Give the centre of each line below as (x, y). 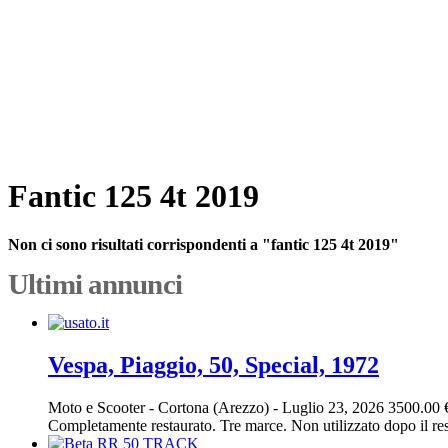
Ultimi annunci (95, 283)
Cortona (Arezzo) (215, 407)
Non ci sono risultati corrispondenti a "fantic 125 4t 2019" (203, 244)
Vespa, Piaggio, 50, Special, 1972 (213, 364)
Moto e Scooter (96, 407)
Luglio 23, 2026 (333, 407)
